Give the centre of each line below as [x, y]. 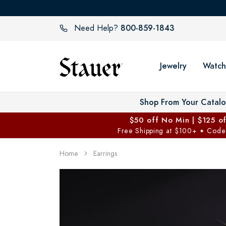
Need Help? [96, 29]
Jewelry [173, 66]
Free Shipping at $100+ [158, 131]
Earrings [105, 153]
